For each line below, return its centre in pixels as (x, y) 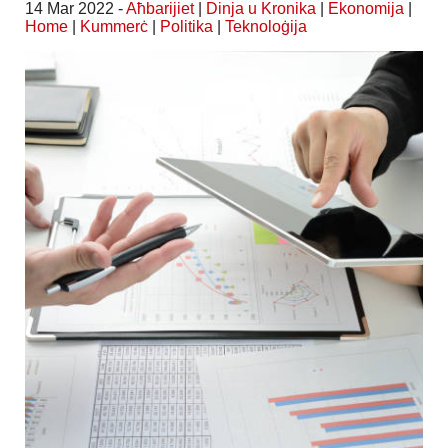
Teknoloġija (266, 26)
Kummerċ (114, 26)
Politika (186, 26)
